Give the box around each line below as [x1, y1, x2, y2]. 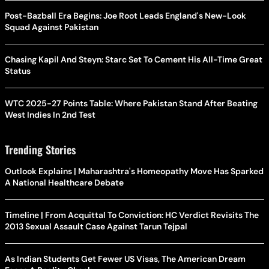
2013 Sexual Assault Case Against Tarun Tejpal [5, 221, 187, 232]
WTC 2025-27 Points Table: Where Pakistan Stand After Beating [5, 98, 258, 109]
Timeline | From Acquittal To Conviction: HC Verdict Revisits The [5, 210, 259, 220]
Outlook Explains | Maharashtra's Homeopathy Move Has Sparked [5, 166, 264, 177]
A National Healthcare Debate [5, 177, 124, 188]
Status [5, 65, 31, 76]
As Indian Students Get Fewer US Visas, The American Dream [5, 253, 246, 264]
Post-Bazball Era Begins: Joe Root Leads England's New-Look [5, 10, 246, 21]
